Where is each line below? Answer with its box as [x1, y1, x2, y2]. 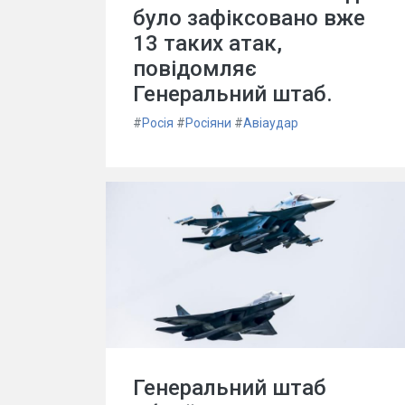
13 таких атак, [133, 31, 282, 56]
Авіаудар [243, 116, 298, 130]
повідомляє [133, 56, 257, 81]
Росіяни [185, 116, 231, 130]
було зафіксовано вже [133, 5, 365, 31]
